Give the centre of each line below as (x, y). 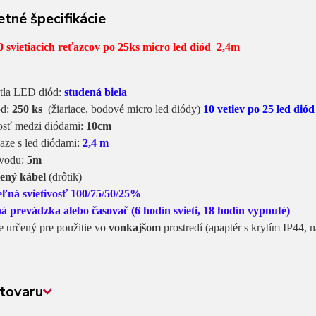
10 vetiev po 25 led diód (259, 109)
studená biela (95, 92)
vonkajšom (134, 227)
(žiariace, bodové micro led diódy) (122, 109)
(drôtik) (63, 177)
